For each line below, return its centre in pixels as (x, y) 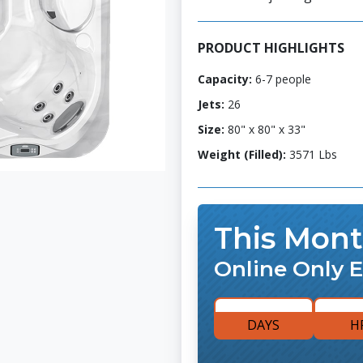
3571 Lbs (312, 154)
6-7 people (282, 79)
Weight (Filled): (242, 154)
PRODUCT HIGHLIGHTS (271, 48)
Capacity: (225, 79)
